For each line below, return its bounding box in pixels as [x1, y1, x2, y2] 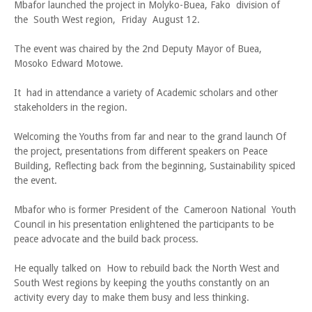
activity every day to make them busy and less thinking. [14, 292, 249, 303]
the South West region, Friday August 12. [14, 14, 200, 25]
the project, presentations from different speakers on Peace [14, 146, 267, 157]
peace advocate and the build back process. [14, 233, 198, 244]
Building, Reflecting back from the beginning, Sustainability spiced [14, 160, 295, 171]
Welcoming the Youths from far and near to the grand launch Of [14, 131, 286, 142]
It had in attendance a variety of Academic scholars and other [14, 87, 278, 98]
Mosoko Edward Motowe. [14, 58, 123, 69]
